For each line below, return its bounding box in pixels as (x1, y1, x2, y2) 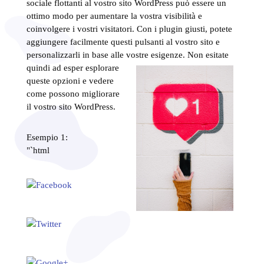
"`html (26, 145, 49, 155)
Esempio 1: (26, 132, 68, 142)
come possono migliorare (26, 88, 120, 98)
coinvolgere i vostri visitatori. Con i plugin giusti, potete (26, 24, 232, 34)
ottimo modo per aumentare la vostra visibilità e (26, 11, 202, 21)
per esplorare (71, 62, 119, 72)
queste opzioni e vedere (26, 75, 114, 85)
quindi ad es (26, 62, 71, 72)
